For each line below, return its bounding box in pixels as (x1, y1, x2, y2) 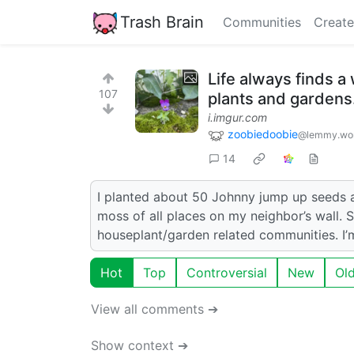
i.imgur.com (208, 111, 267, 124)
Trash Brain (120, 12, 204, 32)
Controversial (186, 264, 267, 281)
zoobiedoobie (228, 127, 298, 141)
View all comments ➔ (91, 300, 218, 317)
